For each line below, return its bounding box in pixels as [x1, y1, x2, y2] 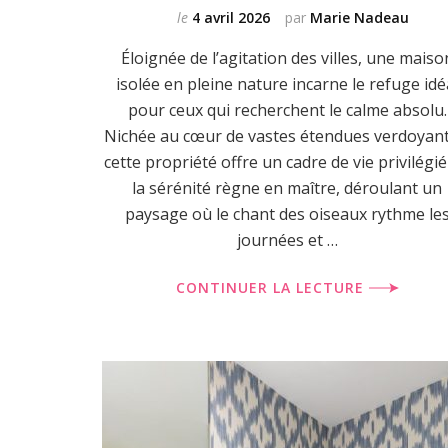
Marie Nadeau [310, 8, 409, 27]
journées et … [236, 229, 338, 251]
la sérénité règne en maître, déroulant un [132, 177, 442, 199]
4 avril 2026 [192, 8, 270, 27]
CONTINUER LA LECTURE [175, 278, 369, 297]
